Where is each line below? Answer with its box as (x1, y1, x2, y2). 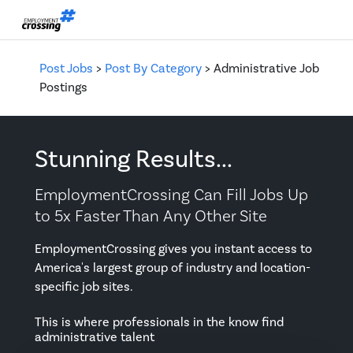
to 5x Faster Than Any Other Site (35, 206, 267, 228)
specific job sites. (35, 279, 133, 295)
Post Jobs (39, 61, 93, 77)
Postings (39, 80, 87, 96)
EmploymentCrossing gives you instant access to (35, 241, 312, 258)
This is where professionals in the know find (35, 314, 284, 331)
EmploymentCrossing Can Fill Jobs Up (35, 184, 308, 206)
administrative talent (35, 329, 154, 346)
